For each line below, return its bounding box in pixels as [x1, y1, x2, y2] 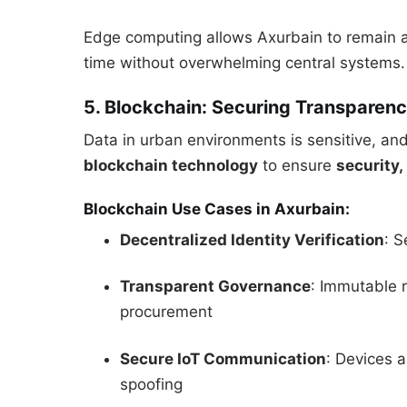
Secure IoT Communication [120, 350, 326, 369]
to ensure [258, 156, 336, 175]
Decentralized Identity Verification [120, 230, 384, 249]
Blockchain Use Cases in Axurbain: [84, 200, 350, 219]
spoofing [120, 375, 183, 394]
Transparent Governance [120, 277, 311, 296]
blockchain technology [84, 156, 258, 175]
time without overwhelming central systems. [84, 53, 405, 72]
